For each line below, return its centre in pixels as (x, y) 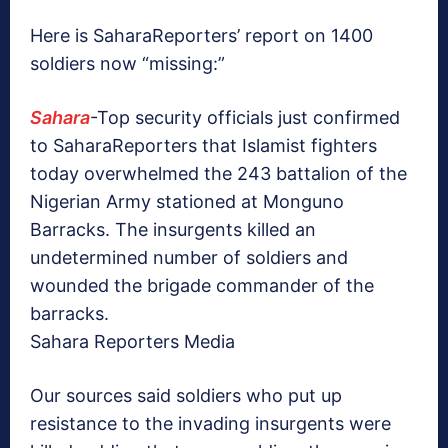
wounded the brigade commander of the (202, 286)
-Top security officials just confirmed (245, 118)
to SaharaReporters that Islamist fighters (203, 146)
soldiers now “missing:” (127, 64)
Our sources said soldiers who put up (186, 396)
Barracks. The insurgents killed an (173, 230)
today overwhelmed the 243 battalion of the (218, 174)
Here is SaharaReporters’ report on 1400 (201, 36)
